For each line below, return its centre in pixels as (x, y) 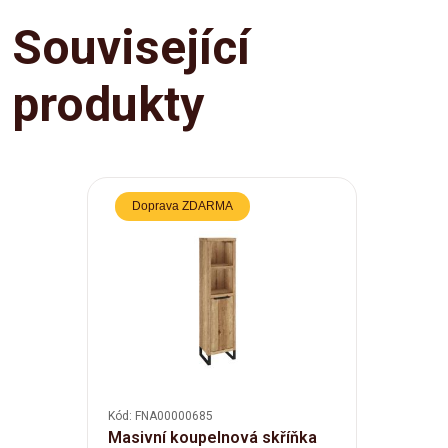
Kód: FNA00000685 (160, 415)
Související (131, 47)
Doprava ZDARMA (182, 205)
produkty (108, 104)
